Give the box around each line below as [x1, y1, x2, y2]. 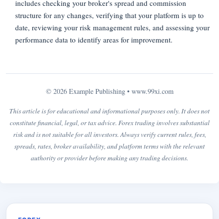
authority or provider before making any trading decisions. [31, 153, 188, 163]
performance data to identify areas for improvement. [15, 35, 173, 45]
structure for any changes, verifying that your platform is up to [15, 10, 204, 21]
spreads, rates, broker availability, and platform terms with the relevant [14, 141, 205, 151]
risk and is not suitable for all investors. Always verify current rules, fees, [13, 130, 206, 139]
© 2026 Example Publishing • [45, 87, 131, 96]
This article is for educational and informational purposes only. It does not [9, 106, 210, 116]
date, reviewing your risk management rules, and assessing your [15, 22, 210, 33]
